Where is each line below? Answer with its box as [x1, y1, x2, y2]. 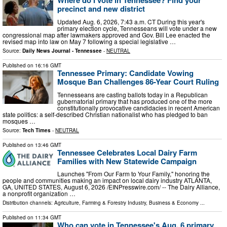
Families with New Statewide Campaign [57, 155, 197, 167]
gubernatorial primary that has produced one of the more [57, 96, 212, 105]
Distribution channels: [3, 199, 54, 207]
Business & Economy [149, 199, 199, 207]
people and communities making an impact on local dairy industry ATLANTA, [3, 176, 212, 185]
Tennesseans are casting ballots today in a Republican [57, 90, 208, 99]
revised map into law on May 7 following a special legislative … [3, 36, 176, 46]
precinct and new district [57, 3, 145, 15]
